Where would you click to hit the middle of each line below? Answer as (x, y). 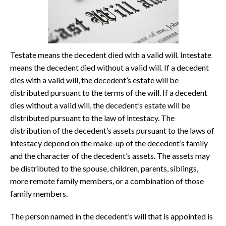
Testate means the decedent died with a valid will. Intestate (111, 55)
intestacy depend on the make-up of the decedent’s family (109, 143)
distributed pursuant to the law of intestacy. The (92, 118)
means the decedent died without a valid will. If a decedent (109, 68)
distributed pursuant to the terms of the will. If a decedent (109, 93)
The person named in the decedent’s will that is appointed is (111, 216)
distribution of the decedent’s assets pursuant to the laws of (112, 131)
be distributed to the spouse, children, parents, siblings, (104, 168)
